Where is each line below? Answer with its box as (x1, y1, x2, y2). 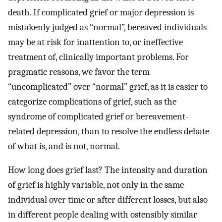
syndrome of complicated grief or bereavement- (8, 111, 188, 122)
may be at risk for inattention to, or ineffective (8, 36, 183, 48)
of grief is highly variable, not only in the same (8, 179, 184, 191)
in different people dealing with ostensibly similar (8, 209, 197, 221)
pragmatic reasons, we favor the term (8, 66, 150, 77)
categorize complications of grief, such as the (8, 96, 176, 107)
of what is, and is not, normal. (8, 140, 120, 152)
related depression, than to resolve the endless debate (8, 125, 209, 137)
